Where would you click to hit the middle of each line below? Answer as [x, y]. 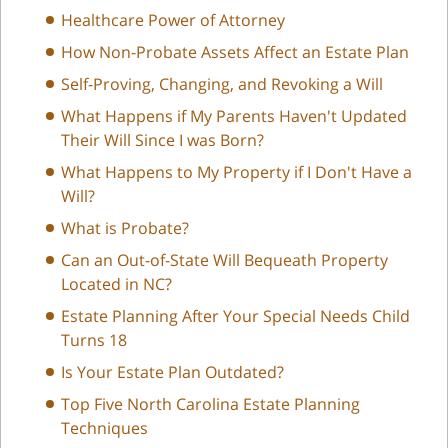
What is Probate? [125, 227]
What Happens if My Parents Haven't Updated [234, 115]
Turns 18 [94, 339]
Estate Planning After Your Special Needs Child [235, 315]
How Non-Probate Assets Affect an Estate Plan [235, 51]
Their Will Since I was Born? [162, 139]
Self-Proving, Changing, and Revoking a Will [222, 83]
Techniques [104, 427]
